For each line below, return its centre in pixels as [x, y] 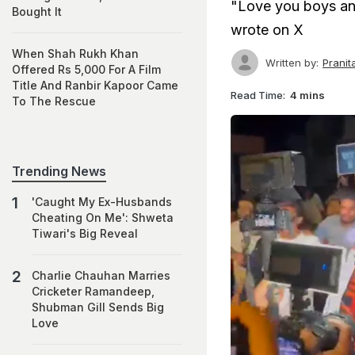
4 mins [307, 95]
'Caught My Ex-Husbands [102, 202]
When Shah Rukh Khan [75, 53]
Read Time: [258, 95]
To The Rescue [54, 101]
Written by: [292, 62]
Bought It [37, 11]
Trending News [59, 171]
